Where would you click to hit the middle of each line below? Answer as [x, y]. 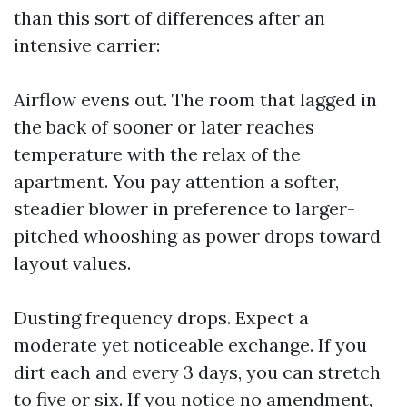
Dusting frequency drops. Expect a [161, 318]
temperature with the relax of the [157, 154]
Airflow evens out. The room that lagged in [195, 99]
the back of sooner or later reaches [164, 127]
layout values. [72, 263]
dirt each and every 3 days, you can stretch [197, 372]
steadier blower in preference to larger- [184, 208]
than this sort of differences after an [169, 18]
